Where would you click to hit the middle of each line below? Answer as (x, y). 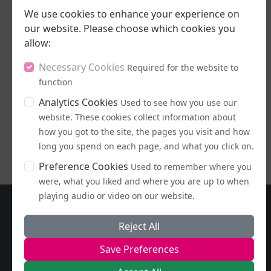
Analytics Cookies (78, 102)
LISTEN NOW (136, 122)
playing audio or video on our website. (117, 196)
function (56, 82)
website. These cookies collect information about (137, 117)
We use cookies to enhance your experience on (132, 14)
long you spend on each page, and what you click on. (146, 146)
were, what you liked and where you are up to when (144, 181)
